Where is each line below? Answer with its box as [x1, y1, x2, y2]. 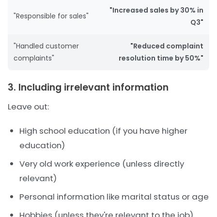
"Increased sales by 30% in [109, 5, 203, 15]
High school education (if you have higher [19, 125, 187, 137]
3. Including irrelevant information [8, 81, 169, 94]
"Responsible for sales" [14, 11, 89, 21]
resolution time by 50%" [119, 53, 203, 63]
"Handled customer [14, 41, 79, 51]
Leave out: [8, 101, 49, 112]
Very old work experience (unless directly [19, 158, 184, 170]
